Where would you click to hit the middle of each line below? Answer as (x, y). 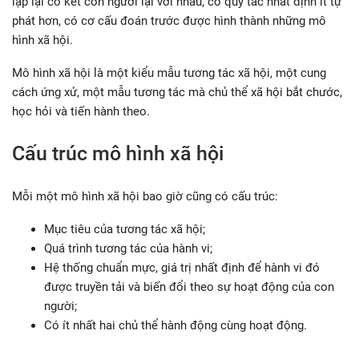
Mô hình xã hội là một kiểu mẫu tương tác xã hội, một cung (169, 73)
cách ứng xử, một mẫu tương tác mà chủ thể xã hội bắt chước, (177, 93)
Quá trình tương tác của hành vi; (128, 249)
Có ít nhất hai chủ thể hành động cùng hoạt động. (175, 326)
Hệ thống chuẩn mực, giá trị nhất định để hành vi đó (182, 268)
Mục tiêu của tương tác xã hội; (125, 230)
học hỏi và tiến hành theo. (81, 112)
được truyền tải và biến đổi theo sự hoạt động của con (189, 287)
